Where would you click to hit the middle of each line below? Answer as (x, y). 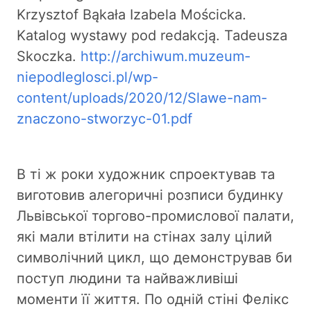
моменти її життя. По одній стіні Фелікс (153, 299)
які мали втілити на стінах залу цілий (144, 236)
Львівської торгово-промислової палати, (155, 216)
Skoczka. (49, 56)
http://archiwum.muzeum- (166, 56)
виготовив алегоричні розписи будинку (150, 195)
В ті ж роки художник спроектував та (146, 174)
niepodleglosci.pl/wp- (87, 77)
